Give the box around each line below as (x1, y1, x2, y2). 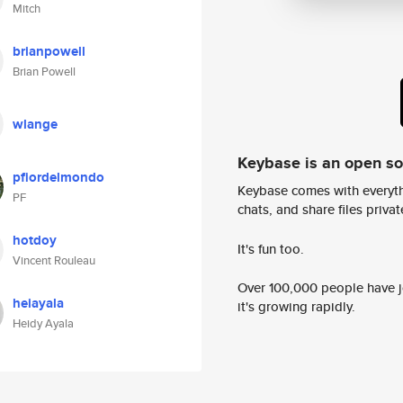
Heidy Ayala (13, 315, 74, 332)
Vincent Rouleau (13, 252, 95, 269)
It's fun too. (237, 238, 304, 258)
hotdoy (13, 230, 57, 250)
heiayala (13, 293, 64, 313)
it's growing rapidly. (237, 297, 355, 317)
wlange (13, 114, 58, 134)
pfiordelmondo (13, 167, 104, 187)
